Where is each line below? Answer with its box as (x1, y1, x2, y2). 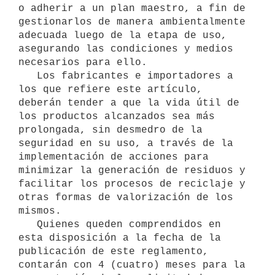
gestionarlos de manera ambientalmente (18, 16, 246, 28)
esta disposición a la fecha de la (18, 232, 221, 244)
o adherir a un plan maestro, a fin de (18, 2, 246, 14)
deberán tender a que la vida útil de (18, 97, 239, 109)
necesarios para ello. (18, 56, 147, 68)
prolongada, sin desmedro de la (18, 124, 203, 136)
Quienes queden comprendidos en (18, 219, 37, 230)
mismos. (18, 205, 61, 217)
